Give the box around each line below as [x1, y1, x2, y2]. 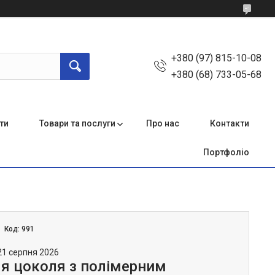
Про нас [146, 118, 179, 128]
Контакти [210, 118, 249, 128]
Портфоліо [203, 147, 249, 157]
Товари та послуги [39, 118, 115, 128]
